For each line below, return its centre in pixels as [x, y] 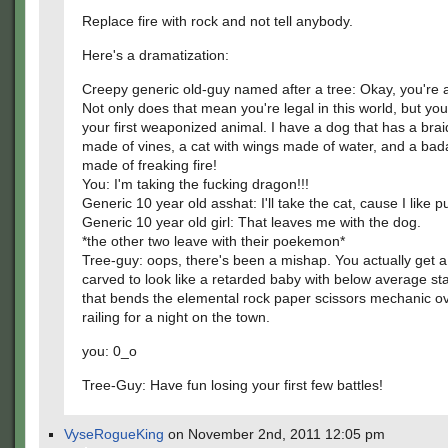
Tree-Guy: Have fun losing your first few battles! [232, 385]
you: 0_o [109, 351]
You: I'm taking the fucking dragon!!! [195, 184]
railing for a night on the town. [176, 317]
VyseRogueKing [114, 434]
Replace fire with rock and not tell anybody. [217, 21]
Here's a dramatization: [155, 55]
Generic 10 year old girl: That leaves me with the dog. [251, 222]
